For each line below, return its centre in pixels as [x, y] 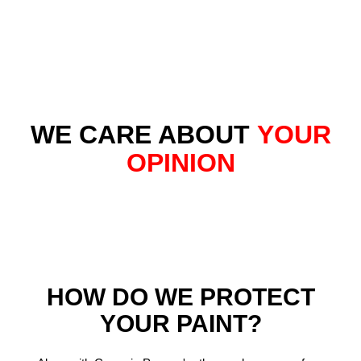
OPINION [180, 163]
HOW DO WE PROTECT [180, 297]
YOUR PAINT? [180, 324]
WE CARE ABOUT [143, 135]
